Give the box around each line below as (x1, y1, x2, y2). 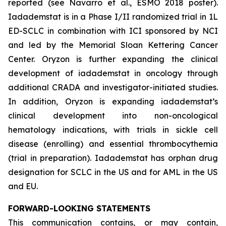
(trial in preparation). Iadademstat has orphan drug (8, 153, 218, 163)
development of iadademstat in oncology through (8, 68, 218, 78)
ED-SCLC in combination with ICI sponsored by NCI (8, 26, 218, 36)
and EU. (8, 181, 38, 191)
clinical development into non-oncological (8, 110, 218, 121)
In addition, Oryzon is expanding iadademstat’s (8, 96, 218, 106)
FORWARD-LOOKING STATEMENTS (8, 203, 150, 213)
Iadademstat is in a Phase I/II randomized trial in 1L (8, 12, 218, 22)
